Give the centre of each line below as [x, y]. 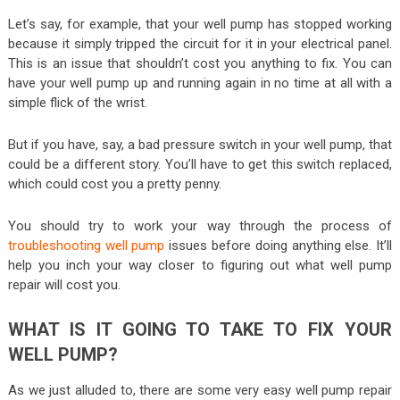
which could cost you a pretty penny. [114, 183]
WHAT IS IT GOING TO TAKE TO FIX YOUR [200, 329]
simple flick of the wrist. [77, 102]
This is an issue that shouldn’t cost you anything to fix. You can [200, 63]
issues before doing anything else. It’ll [279, 245]
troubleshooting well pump [86, 245]
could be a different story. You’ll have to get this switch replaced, [200, 164]
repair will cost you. [64, 284]
